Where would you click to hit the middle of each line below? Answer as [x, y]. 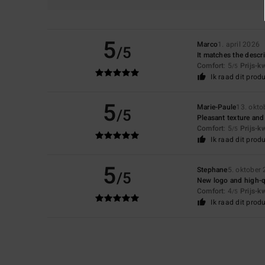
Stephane [212, 169]
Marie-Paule [216, 107]
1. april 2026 [239, 44]
